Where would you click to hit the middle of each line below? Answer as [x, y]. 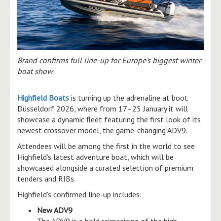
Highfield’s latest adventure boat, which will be [95, 157]
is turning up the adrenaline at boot [129, 97]
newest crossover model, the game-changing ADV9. [102, 130]
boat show [35, 71]
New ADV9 [55, 210]
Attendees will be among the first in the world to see [106, 146]
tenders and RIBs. [46, 178]
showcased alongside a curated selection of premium [105, 167]
